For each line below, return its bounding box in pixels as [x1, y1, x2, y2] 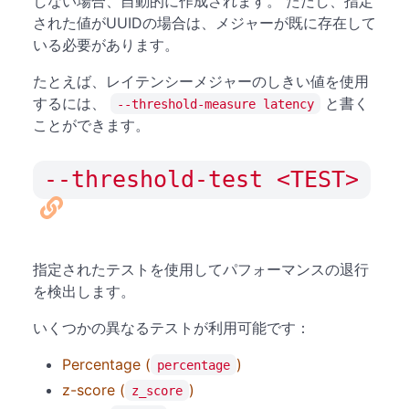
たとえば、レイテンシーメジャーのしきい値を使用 [33, 71, 369, 90]
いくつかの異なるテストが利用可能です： [33, 318, 310, 337]
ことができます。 [33, 115, 150, 134]
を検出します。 [33, 281, 135, 300]
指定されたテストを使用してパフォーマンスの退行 [33, 259, 369, 278]
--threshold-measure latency [117, 96, 314, 111]
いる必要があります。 [33, 35, 179, 54]
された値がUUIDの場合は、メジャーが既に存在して [33, 13, 376, 32]
